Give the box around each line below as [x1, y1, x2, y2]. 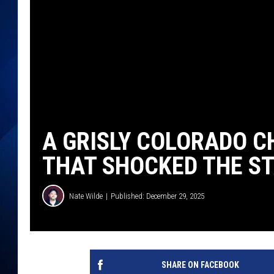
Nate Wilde [69, 191, 103, 201]
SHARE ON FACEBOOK [161, 260, 239, 270]
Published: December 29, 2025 [111, 191, 204, 201]
